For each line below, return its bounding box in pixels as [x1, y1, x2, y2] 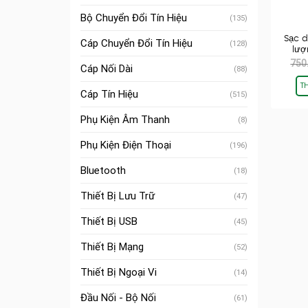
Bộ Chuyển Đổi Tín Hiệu [80, 12, 187, 24]
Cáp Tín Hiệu [80, 88, 138, 100]
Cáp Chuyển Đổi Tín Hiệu [80, 37, 192, 49]
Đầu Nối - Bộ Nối [80, 291, 156, 304]
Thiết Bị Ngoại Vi [80, 266, 157, 278]
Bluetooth [80, 164, 126, 177]
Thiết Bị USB [80, 215, 137, 228]
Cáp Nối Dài [80, 63, 133, 75]
